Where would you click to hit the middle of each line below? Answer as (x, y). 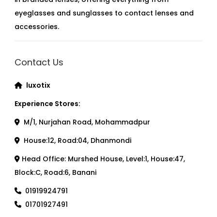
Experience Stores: (47, 104)
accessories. (37, 27)
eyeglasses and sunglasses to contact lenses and (104, 13)
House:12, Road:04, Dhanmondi (76, 141)
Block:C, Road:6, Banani (55, 173)
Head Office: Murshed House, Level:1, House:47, (102, 159)
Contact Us (39, 62)
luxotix (38, 85)
